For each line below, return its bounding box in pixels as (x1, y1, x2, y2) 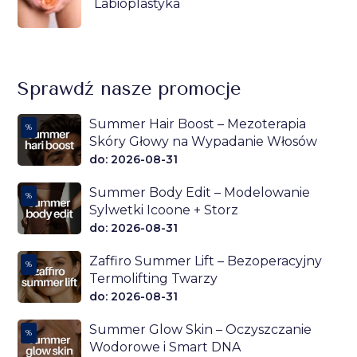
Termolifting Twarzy (89, 271, 218, 287)
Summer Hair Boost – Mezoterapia (89, 116, 307, 132)
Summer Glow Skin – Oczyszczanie (89, 322, 312, 338)
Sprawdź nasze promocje (18, 76, 241, 100)
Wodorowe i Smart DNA (89, 339, 241, 355)
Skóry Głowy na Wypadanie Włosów (89, 134, 318, 150)
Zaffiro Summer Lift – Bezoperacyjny (89, 253, 323, 269)
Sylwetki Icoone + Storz (89, 202, 239, 218)
